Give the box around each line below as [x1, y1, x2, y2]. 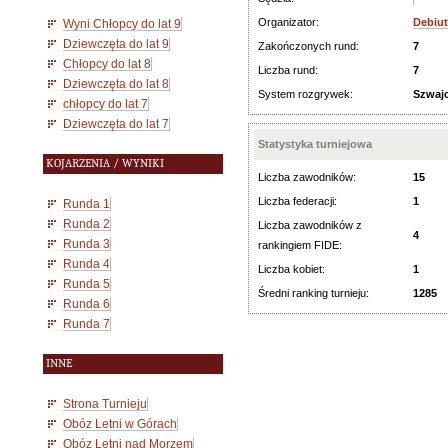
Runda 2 [63, 217, 110, 230]
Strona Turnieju [63, 397, 147, 410]
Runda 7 [63, 317, 110, 330]
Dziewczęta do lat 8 [63, 77, 169, 90]
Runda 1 [63, 197, 110, 210]
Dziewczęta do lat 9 [63, 37, 169, 50]
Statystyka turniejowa [258, 138, 372, 150]
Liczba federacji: [258, 195, 337, 207]
